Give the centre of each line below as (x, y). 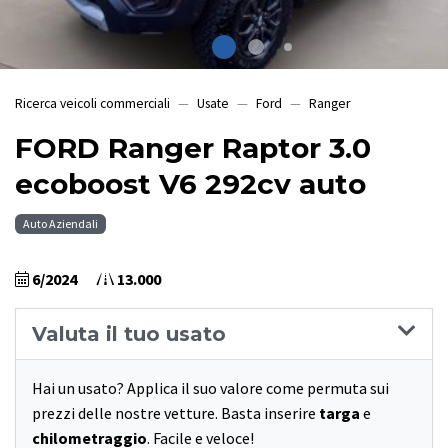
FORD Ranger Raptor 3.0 (193, 148)
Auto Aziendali (60, 224)
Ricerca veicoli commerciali (92, 104)
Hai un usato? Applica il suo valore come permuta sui (210, 388)
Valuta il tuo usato (129, 334)
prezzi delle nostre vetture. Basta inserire (175, 413)
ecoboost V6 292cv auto (190, 184)
